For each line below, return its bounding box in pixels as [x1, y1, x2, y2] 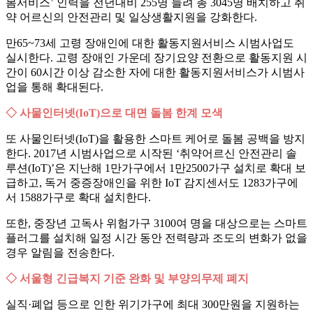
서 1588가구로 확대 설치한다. [6, 191, 151, 204]
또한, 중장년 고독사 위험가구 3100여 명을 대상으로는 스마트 [6, 217, 307, 230]
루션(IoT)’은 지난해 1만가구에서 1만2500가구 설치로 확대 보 [6, 162, 306, 175]
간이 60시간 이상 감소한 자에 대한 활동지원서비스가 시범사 [6, 66, 305, 79]
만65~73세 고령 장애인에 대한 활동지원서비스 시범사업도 [6, 37, 294, 50]
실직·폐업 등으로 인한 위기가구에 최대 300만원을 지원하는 [6, 298, 300, 311]
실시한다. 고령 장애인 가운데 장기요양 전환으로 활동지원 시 [6, 52, 307, 64]
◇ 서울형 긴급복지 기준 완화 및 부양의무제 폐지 [6, 272, 249, 285]
